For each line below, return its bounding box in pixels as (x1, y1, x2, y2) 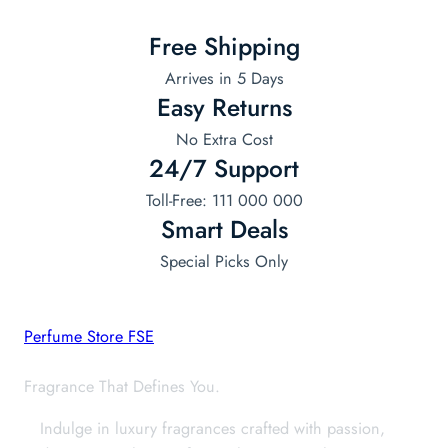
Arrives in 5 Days (164, 67, 284, 91)
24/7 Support (149, 151, 299, 187)
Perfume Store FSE (24, 324, 154, 348)
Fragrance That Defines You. (24, 374, 220, 398)
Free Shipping (148, 29, 300, 65)
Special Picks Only (160, 250, 288, 274)
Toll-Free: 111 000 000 (145, 189, 303, 213)
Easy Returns (156, 90, 292, 126)
